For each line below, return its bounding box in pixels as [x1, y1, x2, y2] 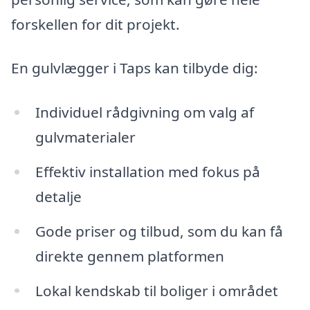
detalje [35, 186, 82, 206]
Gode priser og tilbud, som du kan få [35, 221, 283, 241]
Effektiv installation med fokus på [35, 161, 260, 181]
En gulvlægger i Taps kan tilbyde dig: [11, 58, 258, 78]
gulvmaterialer [35, 127, 136, 147]
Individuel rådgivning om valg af [35, 102, 254, 122]
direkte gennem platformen [35, 246, 224, 266]
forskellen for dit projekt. [11, 14, 180, 34]
